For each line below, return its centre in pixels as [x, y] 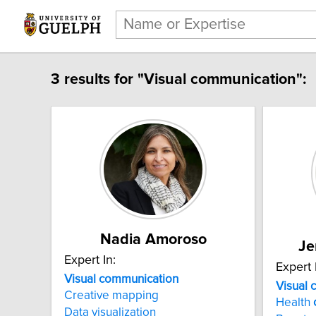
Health [294, 303]
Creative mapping [111, 296]
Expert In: [90, 260]
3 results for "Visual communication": [178, 79]
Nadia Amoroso [153, 240]
